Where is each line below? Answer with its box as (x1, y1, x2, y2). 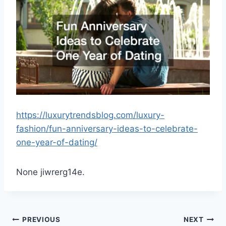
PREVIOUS (22, 215, 61, 224)
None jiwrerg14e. (16, 166, 85, 177)
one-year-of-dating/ (16, 137, 97, 147)
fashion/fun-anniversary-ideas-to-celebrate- (16, 123, 198, 134)
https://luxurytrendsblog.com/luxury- (16, 109, 164, 120)
